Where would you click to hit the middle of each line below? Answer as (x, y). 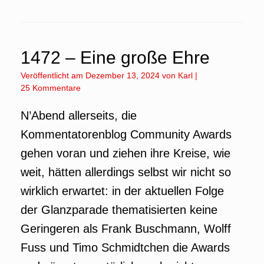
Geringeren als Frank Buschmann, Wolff (126, 229)
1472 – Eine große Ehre (115, 57)
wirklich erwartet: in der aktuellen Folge (122, 191)
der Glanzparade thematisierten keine (119, 210)
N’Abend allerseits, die (79, 115)
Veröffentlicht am (55, 75)
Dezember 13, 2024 (123, 75)
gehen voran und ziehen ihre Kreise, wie (126, 153)
